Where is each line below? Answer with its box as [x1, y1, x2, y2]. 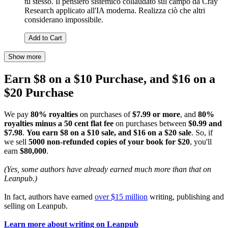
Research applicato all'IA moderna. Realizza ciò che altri [24, 6, 205, 15]
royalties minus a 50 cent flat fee [4, 119, 113, 128]
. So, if [191, 128, 213, 137]
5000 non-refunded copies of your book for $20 [28, 137, 190, 147]
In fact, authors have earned [4, 192, 95, 202]
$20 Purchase [4, 86, 74, 100]
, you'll [190, 137, 212, 147]
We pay [4, 110, 31, 119]
